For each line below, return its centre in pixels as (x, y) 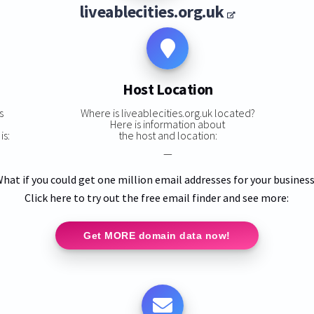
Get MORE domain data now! (157, 235)
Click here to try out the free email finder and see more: (157, 197)
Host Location (168, 89)
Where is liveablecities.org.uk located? (168, 112)
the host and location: (168, 135)
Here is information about (168, 124)
